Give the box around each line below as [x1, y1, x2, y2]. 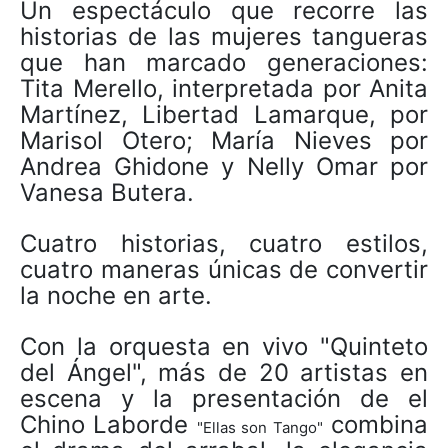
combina [322, 409, 429, 439]
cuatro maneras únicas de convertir [20, 254, 428, 284]
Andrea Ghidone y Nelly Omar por [20, 151, 428, 181]
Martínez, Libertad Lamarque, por [20, 99, 428, 129]
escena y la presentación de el [20, 383, 428, 413]
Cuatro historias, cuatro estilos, [20, 228, 428, 258]
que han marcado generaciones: [20, 47, 428, 77]
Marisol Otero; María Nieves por [20, 125, 428, 155]
